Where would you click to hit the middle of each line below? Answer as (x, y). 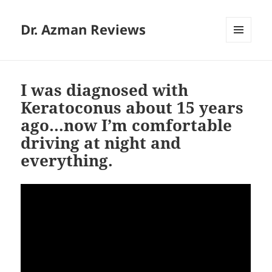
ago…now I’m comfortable (127, 125)
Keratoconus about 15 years (132, 108)
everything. (67, 161)
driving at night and (101, 143)
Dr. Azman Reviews (83, 29)
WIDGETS (243, 68)
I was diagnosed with (105, 90)
